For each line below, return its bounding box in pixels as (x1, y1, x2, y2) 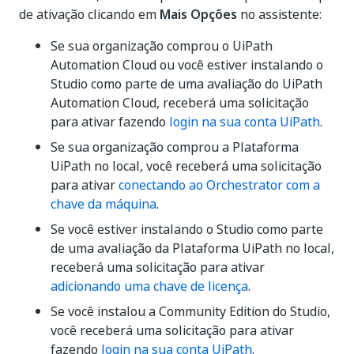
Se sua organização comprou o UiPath (51, 36, 273, 55)
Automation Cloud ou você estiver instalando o (51, 55, 323, 74)
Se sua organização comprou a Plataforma (51, 137, 299, 156)
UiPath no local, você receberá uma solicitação (51, 156, 322, 175)
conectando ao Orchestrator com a (119, 175, 320, 194)
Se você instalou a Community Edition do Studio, (51, 302, 330, 321)
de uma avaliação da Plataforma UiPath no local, (51, 239, 334, 258)
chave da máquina (51, 194, 156, 213)
